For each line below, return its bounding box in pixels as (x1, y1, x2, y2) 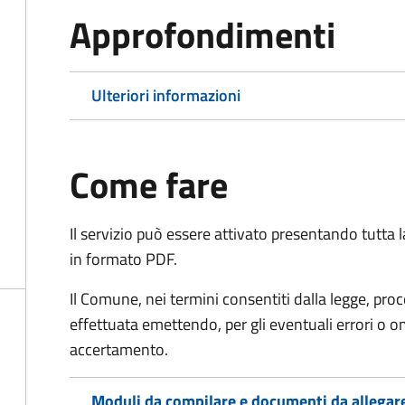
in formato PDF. (70, 247, 177, 271)
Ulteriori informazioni (91, 83, 240, 108)
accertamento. (70, 337, 172, 362)
